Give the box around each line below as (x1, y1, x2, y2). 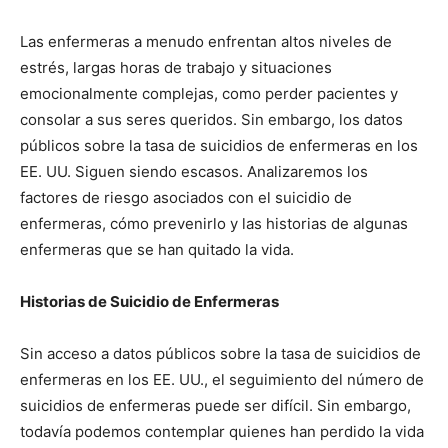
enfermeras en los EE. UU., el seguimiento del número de (20, 369, 424, 389)
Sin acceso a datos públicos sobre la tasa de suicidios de (20, 343, 421, 363)
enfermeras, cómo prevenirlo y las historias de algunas (20, 213, 408, 233)
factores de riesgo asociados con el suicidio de (20, 187, 352, 207)
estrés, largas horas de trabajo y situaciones (20, 57, 332, 77)
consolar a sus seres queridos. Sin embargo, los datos (20, 109, 403, 129)
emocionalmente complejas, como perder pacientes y (20, 83, 398, 103)
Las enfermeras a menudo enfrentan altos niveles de (20, 31, 392, 51)
